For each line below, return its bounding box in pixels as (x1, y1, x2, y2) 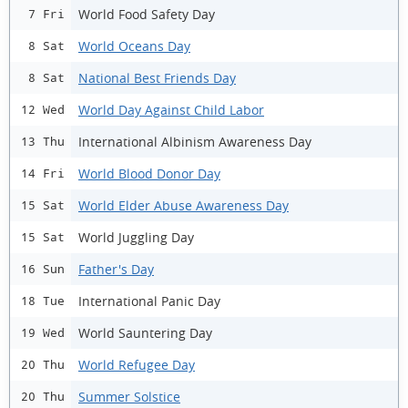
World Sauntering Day (78, 323, 212, 342)
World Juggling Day (78, 228, 194, 246)
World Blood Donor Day (78, 164, 220, 182)
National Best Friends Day (78, 68, 236, 87)
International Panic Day (78, 291, 220, 310)
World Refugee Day (78, 355, 195, 373)
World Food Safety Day (78, 5, 215, 23)
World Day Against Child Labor (78, 100, 264, 118)
